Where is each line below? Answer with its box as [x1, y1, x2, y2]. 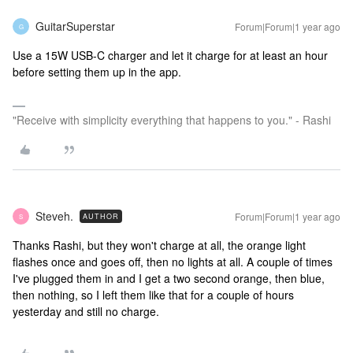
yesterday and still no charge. [13, 303, 159, 319]
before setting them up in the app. [13, 64, 181, 80]
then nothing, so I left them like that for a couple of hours [13, 287, 294, 303]
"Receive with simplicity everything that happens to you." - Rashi [13, 112, 331, 128]
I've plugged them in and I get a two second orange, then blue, [13, 270, 325, 286]
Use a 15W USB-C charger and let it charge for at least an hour [13, 47, 328, 63]
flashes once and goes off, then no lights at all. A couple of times [13, 254, 333, 269]
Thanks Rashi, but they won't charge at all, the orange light [13, 237, 306, 253]
